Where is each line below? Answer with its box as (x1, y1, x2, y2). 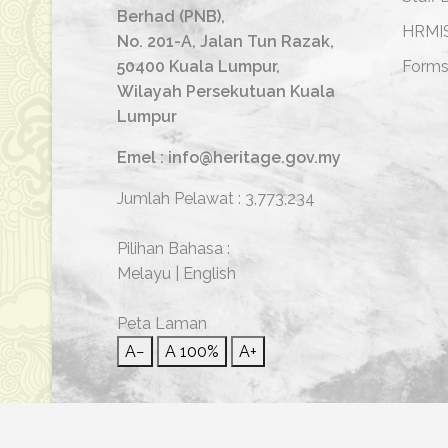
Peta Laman (117, 314, 207, 333)
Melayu (117, 264, 171, 283)
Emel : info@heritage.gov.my (117, 148, 341, 167)
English (183, 264, 236, 283)
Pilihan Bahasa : (117, 239, 230, 258)
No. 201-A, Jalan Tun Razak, (117, 32, 334, 51)
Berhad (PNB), (117, 7, 225, 26)
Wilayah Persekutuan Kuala (117, 82, 335, 101)
